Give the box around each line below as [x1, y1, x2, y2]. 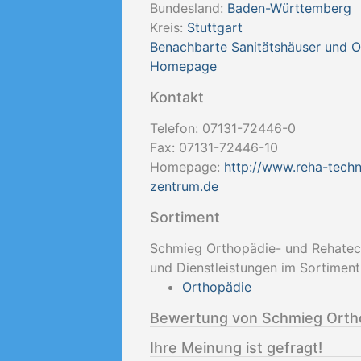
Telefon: [150, 120, 202, 136]
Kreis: [150, 19, 187, 35]
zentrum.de [150, 178, 218, 194]
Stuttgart [187, 19, 243, 35]
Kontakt [150, 89, 204, 106]
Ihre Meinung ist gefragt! [150, 339, 322, 356]
